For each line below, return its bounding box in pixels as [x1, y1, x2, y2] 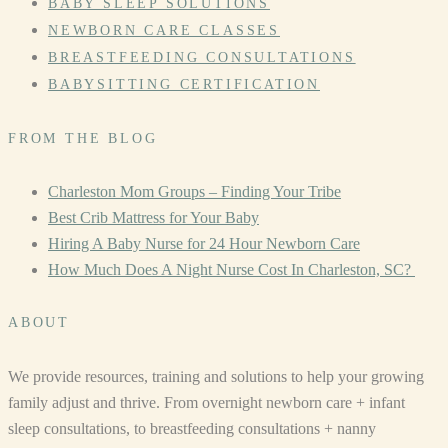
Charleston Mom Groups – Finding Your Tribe [48, 182, 341, 200]
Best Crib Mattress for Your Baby [48, 208, 259, 226]
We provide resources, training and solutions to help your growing [8, 367, 424, 385]
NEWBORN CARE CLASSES [48, 23, 280, 39]
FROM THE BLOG [8, 130, 158, 146]
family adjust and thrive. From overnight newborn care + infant [8, 393, 405, 411]
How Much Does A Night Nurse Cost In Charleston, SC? [48, 260, 415, 278]
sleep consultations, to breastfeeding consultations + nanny [8, 419, 376, 437]
